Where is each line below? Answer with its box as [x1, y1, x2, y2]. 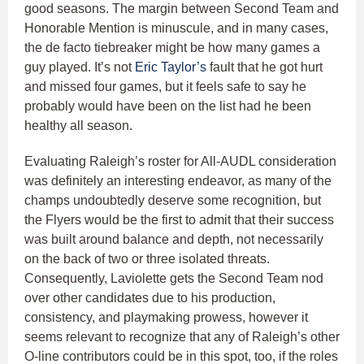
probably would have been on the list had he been [24, 98, 311, 113]
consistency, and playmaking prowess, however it [24, 310, 308, 324]
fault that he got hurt [206, 59, 323, 74]
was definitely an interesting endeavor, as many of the [24, 173, 331, 188]
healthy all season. [24, 118, 132, 132]
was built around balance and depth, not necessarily [24, 232, 323, 246]
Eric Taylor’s [135, 59, 206, 74]
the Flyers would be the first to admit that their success [24, 212, 334, 227]
